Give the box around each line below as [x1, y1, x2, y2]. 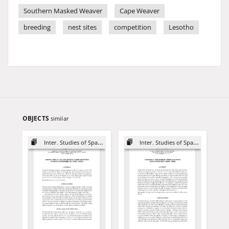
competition [114, 23, 151, 32]
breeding [24, 23, 51, 32]
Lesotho [169, 23, 194, 32]
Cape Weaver [120, 7, 159, 15]
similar [50, 114, 69, 122]
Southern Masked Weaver [24, 7, 102, 15]
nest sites [68, 23, 97, 32]
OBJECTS [22, 114, 51, 123]
